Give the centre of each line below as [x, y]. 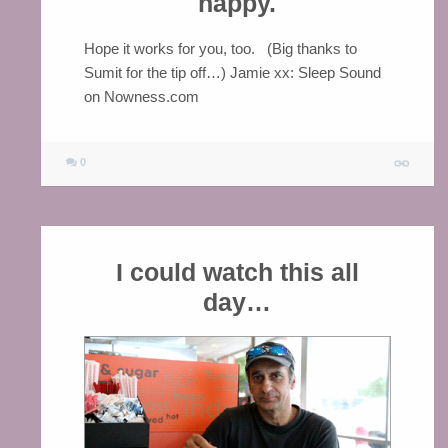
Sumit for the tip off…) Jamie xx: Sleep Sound [232, 72]
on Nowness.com [141, 96]
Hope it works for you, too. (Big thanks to [220, 48]
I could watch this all [237, 272]
